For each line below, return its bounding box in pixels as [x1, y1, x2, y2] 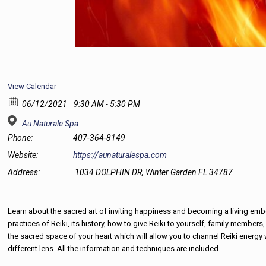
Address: [8, 167, 40, 177]
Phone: [8, 133, 33, 142]
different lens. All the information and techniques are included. [8, 244, 221, 253]
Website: [8, 150, 39, 160]
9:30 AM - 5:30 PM [72, 99, 141, 109]
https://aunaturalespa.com [73, 150, 167, 160]
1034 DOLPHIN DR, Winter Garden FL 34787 [75, 167, 233, 177]
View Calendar [8, 82, 57, 91]
